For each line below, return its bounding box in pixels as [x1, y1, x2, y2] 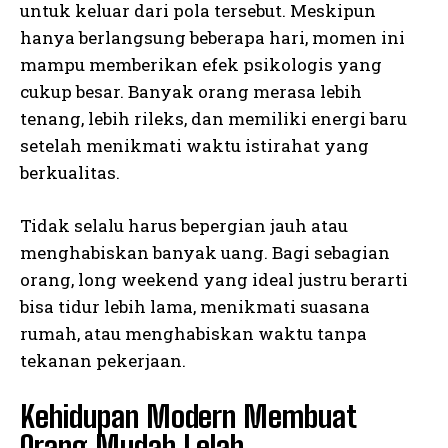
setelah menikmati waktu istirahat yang [20, 134, 369, 158]
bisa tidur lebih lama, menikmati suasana [20, 295, 370, 319]
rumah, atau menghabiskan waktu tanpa [20, 322, 367, 346]
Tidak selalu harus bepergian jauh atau [20, 214, 348, 238]
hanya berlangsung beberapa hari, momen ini [20, 26, 405, 50]
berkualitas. [20, 161, 120, 185]
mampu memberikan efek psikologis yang [20, 53, 382, 77]
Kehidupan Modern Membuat [20, 398, 356, 435]
